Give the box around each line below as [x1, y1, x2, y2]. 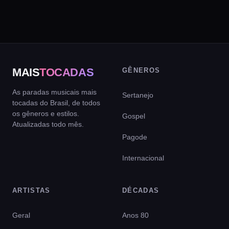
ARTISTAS [12, 187, 51, 194]
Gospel [122, 112, 145, 120]
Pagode [122, 133, 147, 141]
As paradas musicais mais [12, 88, 97, 96]
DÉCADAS [122, 187, 159, 194]
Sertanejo [122, 91, 153, 99]
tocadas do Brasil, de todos [12, 99, 100, 107]
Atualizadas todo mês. [12, 120, 84, 128]
